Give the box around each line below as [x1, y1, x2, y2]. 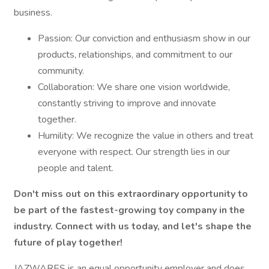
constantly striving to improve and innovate [38, 97, 216, 110]
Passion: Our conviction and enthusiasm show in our [38, 32, 250, 45]
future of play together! [14, 236, 122, 249]
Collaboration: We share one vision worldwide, [38, 80, 230, 94]
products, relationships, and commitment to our [38, 48, 232, 61]
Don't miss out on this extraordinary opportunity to [14, 187, 248, 201]
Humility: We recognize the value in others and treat [38, 129, 253, 142]
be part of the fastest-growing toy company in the [14, 204, 245, 217]
